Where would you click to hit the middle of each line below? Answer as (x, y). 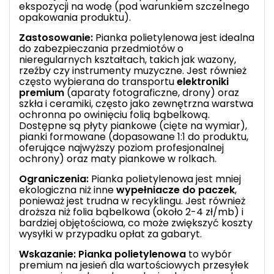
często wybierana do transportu (98, 81)
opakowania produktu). (75, 17)
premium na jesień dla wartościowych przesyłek (134, 265)
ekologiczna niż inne (68, 190)
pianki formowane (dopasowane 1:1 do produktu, (134, 136)
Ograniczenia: (54, 179)
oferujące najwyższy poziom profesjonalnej (121, 147)
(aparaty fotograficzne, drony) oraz (152, 92)
